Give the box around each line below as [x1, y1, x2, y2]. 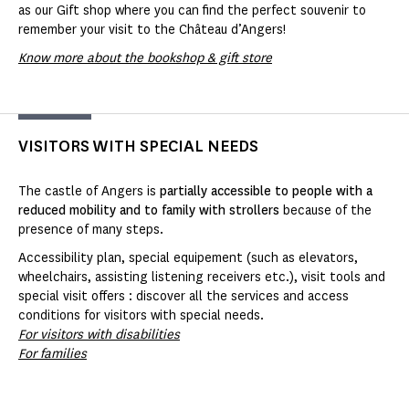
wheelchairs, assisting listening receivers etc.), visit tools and [18, 268, 385, 287]
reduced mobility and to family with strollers [18, 202, 279, 220]
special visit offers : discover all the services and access [18, 288, 349, 306]
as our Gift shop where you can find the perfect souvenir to [18, 2, 366, 20]
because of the [279, 202, 372, 220]
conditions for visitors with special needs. [18, 307, 264, 325]
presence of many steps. [18, 221, 163, 239]
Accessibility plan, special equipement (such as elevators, [18, 249, 358, 267]
